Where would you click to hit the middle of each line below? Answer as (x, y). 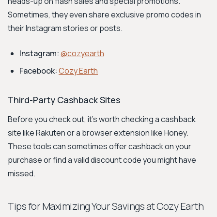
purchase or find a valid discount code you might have (102, 160)
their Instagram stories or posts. (65, 28)
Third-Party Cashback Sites (64, 100)
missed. (22, 173)
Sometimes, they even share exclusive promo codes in (104, 15)
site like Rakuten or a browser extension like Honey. (98, 133)
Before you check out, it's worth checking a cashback (102, 119)
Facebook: (38, 71)
